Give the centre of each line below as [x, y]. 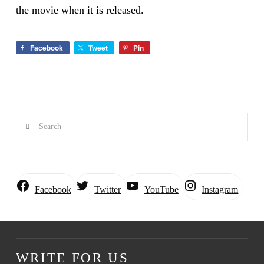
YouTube [161, 190]
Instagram [220, 189]
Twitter [108, 190]
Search [29, 122]
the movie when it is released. [80, 10]
